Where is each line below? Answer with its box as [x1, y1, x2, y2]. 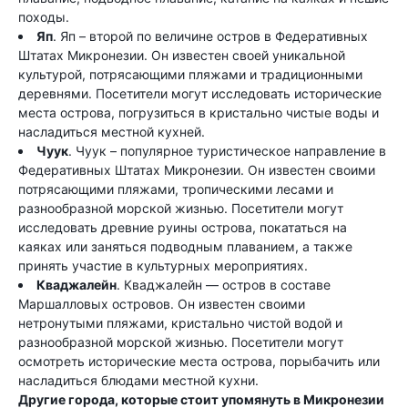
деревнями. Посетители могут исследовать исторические [18, 86, 382, 101]
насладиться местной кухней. [18, 124, 205, 139]
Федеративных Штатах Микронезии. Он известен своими [18, 162, 375, 178]
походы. [18, 9, 69, 25]
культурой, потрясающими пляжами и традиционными [18, 66, 362, 82]
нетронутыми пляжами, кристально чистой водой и [18, 315, 342, 331]
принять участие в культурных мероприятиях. [18, 258, 308, 273]
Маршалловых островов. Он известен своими [18, 296, 305, 311]
